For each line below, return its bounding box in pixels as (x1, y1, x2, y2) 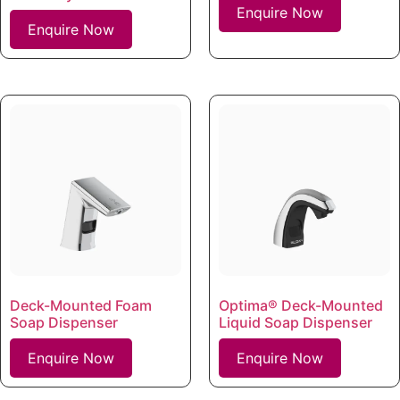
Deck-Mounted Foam (10, 296, 152, 314)
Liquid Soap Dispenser (219, 312, 372, 331)
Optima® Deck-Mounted (219, 296, 383, 314)
